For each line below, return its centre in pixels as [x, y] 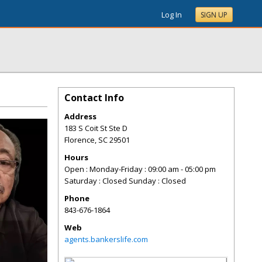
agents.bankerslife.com [106, 239]
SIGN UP [214, 15]
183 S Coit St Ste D [96, 128]
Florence [80, 140]
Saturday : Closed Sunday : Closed [125, 181]
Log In [172, 15]
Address [80, 116]
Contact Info [94, 98]
